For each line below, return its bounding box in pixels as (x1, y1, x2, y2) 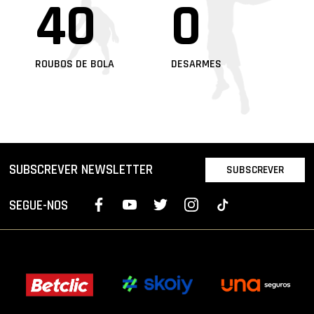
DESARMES (171, 57, 221, 71)
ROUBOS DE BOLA (34, 57, 114, 71)
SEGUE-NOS (9, 196, 69, 214)
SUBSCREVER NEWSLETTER (9, 161, 153, 179)
